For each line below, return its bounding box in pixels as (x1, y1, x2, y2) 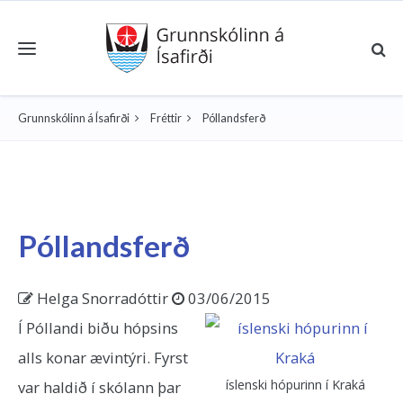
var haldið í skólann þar (18, 377, 181, 398)
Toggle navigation (17, 27, 91, 49)
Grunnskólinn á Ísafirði (18, 112, 130, 125)
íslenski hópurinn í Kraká (225, 376, 365, 393)
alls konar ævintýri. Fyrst (18, 347, 188, 368)
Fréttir (150, 112, 182, 125)
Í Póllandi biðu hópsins (18, 318, 178, 338)
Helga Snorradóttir (33, 288, 168, 309)
